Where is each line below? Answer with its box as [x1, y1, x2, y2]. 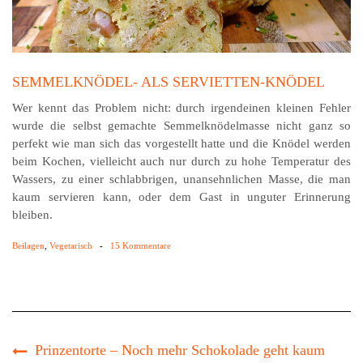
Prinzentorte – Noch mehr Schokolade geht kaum [35, 342, 325, 359]
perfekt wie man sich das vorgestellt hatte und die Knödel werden [12, 137, 351, 151]
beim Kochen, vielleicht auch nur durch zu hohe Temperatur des [12, 155, 351, 169]
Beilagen [12, 241, 45, 251]
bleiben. [12, 208, 53, 222]
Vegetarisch [49, 241, 92, 251]
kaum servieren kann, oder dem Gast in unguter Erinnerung [12, 190, 351, 204]
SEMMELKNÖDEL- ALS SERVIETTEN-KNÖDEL [12, 74, 325, 91]
